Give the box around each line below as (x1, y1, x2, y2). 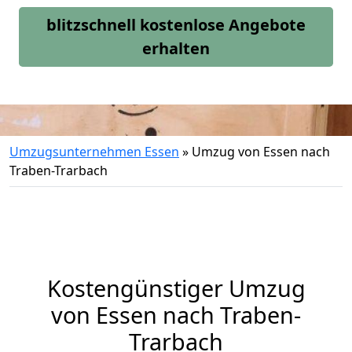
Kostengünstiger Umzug (46, 273, 306, 303)
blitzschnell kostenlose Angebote (46, 14, 306, 35)
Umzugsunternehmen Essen (9, 143, 179, 160)
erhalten (142, 38, 210, 59)
